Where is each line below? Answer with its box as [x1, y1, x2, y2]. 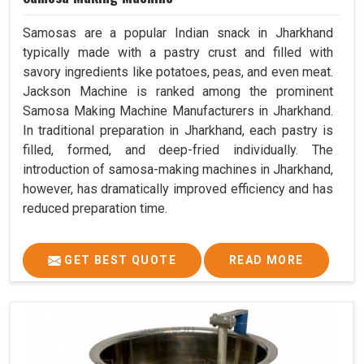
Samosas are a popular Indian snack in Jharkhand [23, 24, 333, 41]
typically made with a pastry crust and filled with [23, 44, 333, 60]
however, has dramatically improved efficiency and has [23, 180, 333, 197]
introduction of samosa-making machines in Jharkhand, [23, 161, 333, 177]
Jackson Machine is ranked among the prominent [23, 83, 333, 99]
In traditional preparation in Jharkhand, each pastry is [23, 122, 333, 138]
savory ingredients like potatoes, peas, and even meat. [23, 63, 333, 80]
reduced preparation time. [23, 200, 167, 216]
